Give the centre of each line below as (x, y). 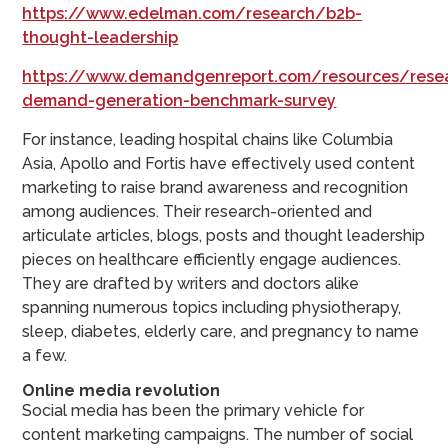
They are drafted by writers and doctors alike (191, 283)
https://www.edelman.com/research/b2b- (192, 13)
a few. (45, 355)
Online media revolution (121, 390)
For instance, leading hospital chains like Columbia (208, 139)
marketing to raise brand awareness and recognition (215, 187)
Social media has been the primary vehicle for (193, 410)
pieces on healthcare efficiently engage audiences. (212, 259)
